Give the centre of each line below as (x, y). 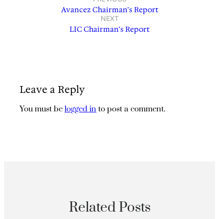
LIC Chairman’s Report (109, 30)
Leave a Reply (52, 90)
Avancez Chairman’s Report (109, 10)
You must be (42, 109)
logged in (81, 109)
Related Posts (109, 208)
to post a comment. (131, 109)
